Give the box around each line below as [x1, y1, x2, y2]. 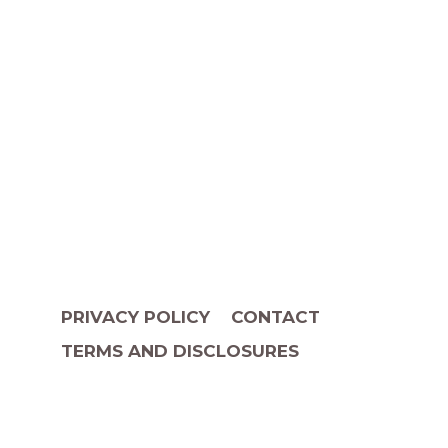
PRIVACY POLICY [61, 306, 211, 327]
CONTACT [230, 306, 320, 327]
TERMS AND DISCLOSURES [61, 340, 300, 361]
